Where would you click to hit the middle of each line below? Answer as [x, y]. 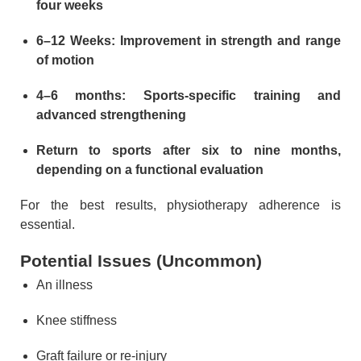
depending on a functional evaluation [149, 169]
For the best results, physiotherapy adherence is [180, 205]
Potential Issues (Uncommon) [141, 260]
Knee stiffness [76, 321]
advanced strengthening [111, 114]
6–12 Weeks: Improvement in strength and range [189, 40]
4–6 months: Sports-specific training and [189, 95]
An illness [64, 285]
